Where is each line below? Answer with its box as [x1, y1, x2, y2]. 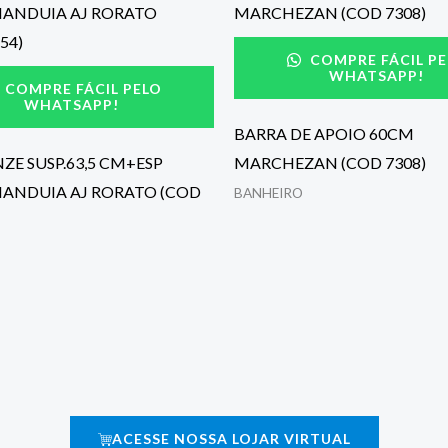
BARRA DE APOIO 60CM [234, 124, 414, 144]
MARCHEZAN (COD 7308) [234, 153, 426, 173]
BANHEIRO [234, 185, 303, 202]
